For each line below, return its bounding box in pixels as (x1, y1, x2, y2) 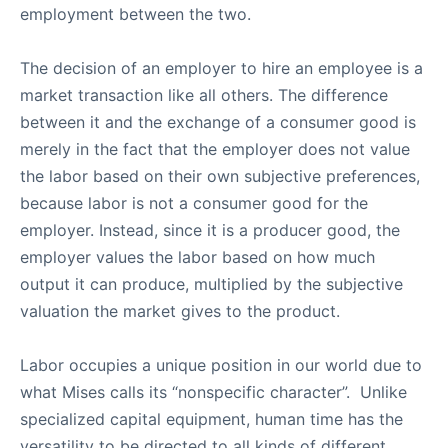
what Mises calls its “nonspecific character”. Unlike (20, 382, 407, 402)
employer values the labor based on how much (20, 247, 375, 267)
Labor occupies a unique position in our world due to (20, 355, 422, 375)
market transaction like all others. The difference (20, 85, 388, 105)
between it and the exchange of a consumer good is (20, 112, 416, 132)
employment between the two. (20, 4, 251, 24)
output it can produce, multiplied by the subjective (20, 274, 403, 294)
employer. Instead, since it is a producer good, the (20, 220, 400, 240)
